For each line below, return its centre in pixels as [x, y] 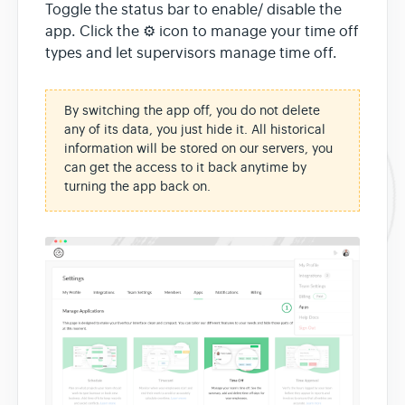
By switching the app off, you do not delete [192, 110]
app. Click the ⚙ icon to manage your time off [202, 31]
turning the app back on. [137, 186]
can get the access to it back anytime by [185, 167]
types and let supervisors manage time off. [191, 53]
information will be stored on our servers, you [198, 148]
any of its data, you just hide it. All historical [195, 129]
